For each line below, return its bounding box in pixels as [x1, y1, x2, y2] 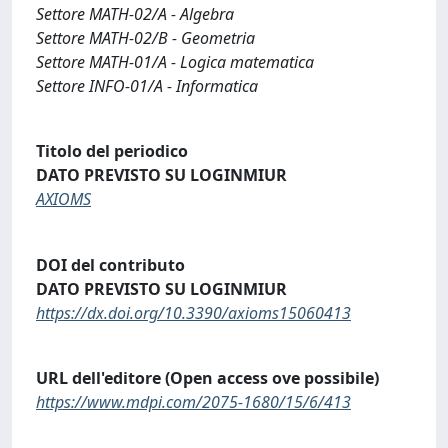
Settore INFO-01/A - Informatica [36, 74, 258, 97]
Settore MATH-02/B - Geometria [36, 26, 255, 49]
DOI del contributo [36, 253, 185, 276]
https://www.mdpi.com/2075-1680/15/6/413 [36, 391, 351, 414]
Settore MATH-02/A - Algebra [36, 2, 234, 25]
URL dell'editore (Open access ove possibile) [36, 367, 379, 390]
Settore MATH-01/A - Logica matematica [36, 50, 314, 73]
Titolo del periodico [36, 140, 188, 163]
